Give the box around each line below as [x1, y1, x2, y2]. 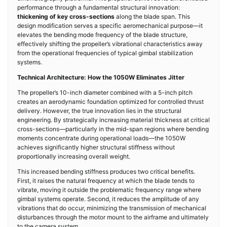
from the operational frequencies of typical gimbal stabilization [17, 49, 193, 57]
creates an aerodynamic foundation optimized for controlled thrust [17, 98, 204, 105]
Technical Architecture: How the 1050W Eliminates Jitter [17, 73, 184, 81]
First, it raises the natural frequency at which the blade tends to [17, 177, 195, 184]
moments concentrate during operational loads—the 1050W [17, 134, 185, 142]
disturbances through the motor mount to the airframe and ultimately [17, 213, 209, 221]
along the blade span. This [115, 13, 190, 20]
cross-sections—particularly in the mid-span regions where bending [17, 125, 209, 133]
